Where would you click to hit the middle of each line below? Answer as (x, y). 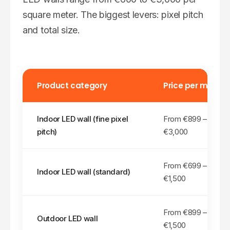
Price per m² (187, 86)
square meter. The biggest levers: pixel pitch (113, 15)
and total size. (51, 30)
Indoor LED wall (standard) (84, 172)
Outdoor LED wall (68, 219)
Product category (72, 86)
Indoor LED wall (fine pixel (83, 119)
